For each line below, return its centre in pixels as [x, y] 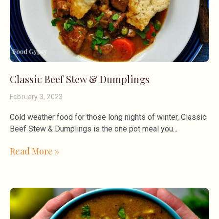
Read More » [34, 151]
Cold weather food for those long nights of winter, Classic [108, 117]
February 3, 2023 [36, 97]
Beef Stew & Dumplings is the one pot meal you [91, 129]
